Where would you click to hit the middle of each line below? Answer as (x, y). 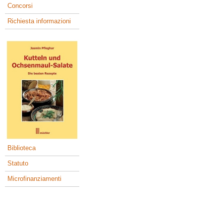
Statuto (18, 164)
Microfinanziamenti (34, 179)
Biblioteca (22, 148)
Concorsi (20, 5)
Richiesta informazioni (39, 21)
